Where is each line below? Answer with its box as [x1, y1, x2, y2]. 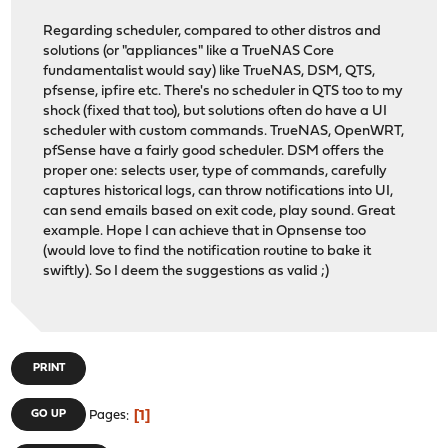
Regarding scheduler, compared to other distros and [43, 24, 382, 40]
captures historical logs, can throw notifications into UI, [43, 184, 394, 200]
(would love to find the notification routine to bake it [43, 244, 372, 260]
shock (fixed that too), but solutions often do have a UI [43, 104, 388, 120]
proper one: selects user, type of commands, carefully [43, 164, 388, 180]
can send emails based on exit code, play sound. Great [43, 204, 396, 220]
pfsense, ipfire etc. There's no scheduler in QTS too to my [43, 84, 404, 100]
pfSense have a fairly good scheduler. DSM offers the [43, 144, 385, 160]
